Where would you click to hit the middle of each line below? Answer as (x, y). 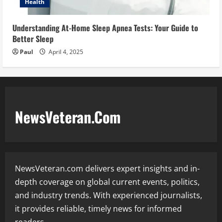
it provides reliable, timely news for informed (98, 209)
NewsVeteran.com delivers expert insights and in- (107, 169)
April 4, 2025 (65, 52)
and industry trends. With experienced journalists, (109, 195)
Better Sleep (33, 39)
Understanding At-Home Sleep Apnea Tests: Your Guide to (105, 28)
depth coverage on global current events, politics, (107, 182)
